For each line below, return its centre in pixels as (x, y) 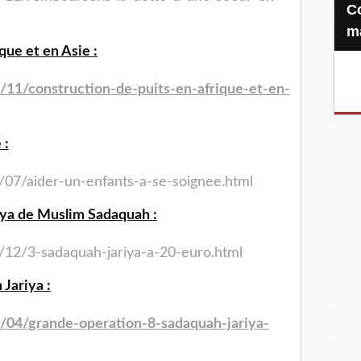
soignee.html (213, 183)
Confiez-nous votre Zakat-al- (352, 10)
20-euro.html (201, 253)
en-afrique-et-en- (233, 90)
